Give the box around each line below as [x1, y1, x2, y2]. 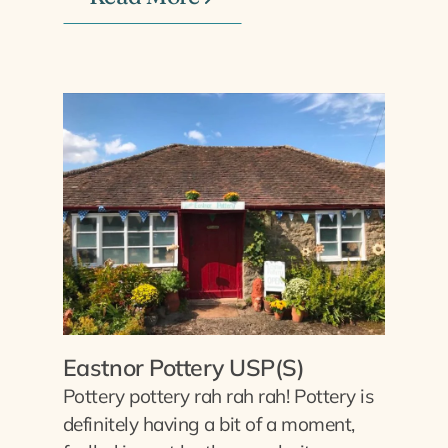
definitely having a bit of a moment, [62, 411, 355, 436]
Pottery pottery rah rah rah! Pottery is [62, 383, 374, 408]
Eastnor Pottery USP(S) [62, 352, 305, 382]
